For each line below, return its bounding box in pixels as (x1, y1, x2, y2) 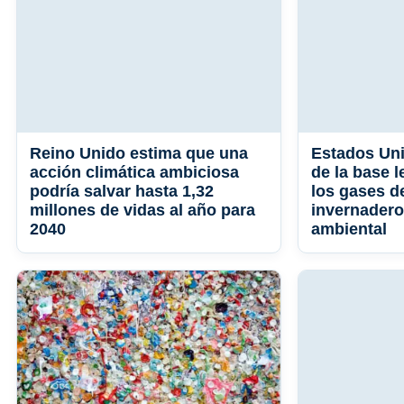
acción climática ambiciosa (30, 163, 239, 182)
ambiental (311, 220, 387, 239)
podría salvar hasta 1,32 (30, 182, 214, 201)
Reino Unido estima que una (30, 144, 248, 163)
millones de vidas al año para (30, 201, 255, 220)
